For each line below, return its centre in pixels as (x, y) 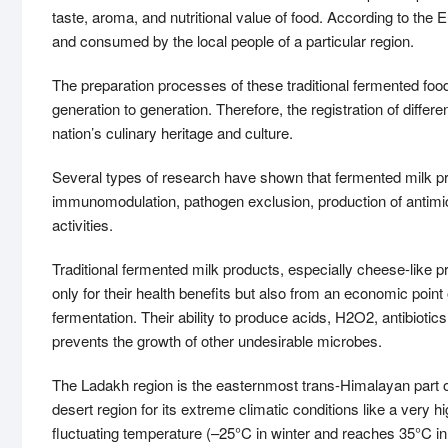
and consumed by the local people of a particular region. (233, 40)
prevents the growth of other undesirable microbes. (217, 340)
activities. (82, 224)
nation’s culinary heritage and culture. (172, 132)
